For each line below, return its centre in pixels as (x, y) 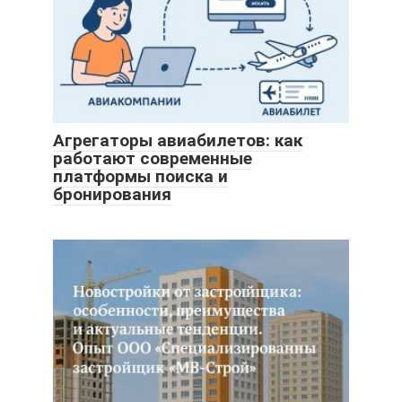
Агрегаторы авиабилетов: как (178, 140)
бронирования (112, 194)
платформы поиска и (140, 176)
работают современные (153, 158)
